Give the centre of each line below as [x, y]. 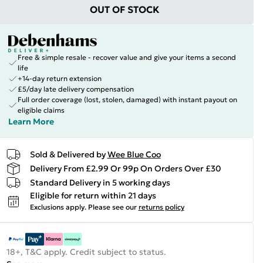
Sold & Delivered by [68, 154]
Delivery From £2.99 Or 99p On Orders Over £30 [125, 168]
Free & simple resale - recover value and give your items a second [127, 57]
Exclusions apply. [58, 207]
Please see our [112, 207]
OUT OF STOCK [125, 9]
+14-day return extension [59, 78]
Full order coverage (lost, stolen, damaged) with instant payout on [127, 100]
